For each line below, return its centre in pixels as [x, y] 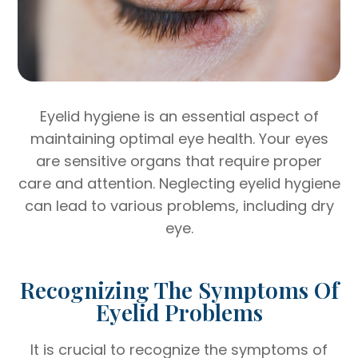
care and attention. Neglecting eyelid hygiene [179, 183]
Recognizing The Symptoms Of [179, 289]
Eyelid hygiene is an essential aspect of [179, 116]
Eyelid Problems [179, 311]
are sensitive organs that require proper [179, 161]
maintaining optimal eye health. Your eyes [179, 138]
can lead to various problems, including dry [179, 205]
